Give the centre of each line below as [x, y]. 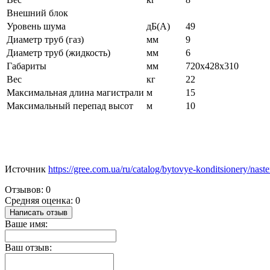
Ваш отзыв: [28, 247]
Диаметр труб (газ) [45, 39]
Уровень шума [36, 26]
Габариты [27, 66]
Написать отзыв [39, 212]
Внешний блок [37, 13]
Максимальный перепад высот [70, 105]
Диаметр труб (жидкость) [58, 52]
